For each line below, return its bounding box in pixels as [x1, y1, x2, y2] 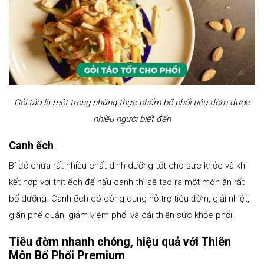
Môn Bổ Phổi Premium [9, 248, 125, 262]
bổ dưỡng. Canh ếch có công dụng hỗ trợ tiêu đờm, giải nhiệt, [9, 193, 249, 204]
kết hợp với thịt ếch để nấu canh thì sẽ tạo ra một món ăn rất [9, 176, 245, 187]
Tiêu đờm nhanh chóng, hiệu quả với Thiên [9, 235, 231, 249]
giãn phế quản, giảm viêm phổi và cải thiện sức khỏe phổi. [9, 209, 235, 220]
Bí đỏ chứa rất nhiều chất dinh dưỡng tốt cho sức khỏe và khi [9, 160, 247, 171]
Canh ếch [9, 138, 54, 151]
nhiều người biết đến [93, 113, 171, 124]
